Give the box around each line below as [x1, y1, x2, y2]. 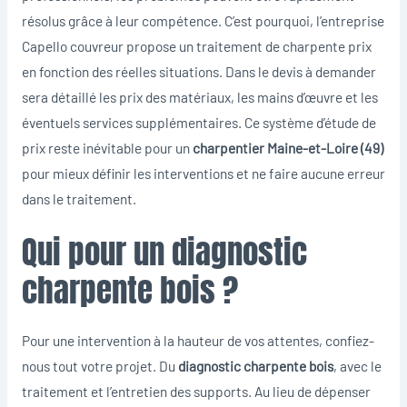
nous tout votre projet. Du [21, 357, 178, 375]
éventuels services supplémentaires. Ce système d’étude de [21, 113, 376, 131]
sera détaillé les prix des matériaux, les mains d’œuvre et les [21, 87, 378, 105]
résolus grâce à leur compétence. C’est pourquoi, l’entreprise [21, 11, 384, 29]
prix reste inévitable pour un [21, 138, 190, 156]
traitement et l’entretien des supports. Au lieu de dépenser [21, 382, 371, 401]
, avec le [333, 357, 382, 375]
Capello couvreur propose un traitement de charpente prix [21, 36, 372, 55]
